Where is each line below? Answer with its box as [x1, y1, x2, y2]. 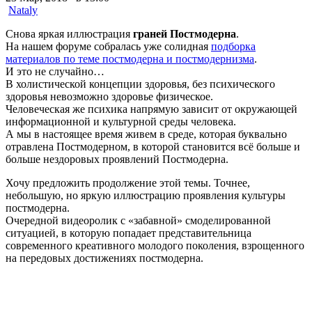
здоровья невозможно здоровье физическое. [6, 90, 213, 102]
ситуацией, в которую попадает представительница [6, 226, 251, 239]
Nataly [8, 3, 38, 16]
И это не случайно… [6, 65, 104, 77]
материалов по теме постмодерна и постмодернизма [6, 52, 254, 65]
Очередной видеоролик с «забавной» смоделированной [6, 214, 271, 226]
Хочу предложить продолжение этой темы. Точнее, [6, 176, 250, 189]
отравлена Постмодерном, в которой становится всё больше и [6, 140, 300, 153]
